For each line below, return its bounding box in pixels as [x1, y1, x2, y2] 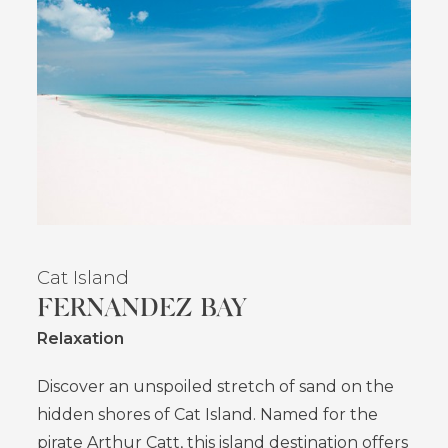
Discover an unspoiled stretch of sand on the [37, 377, 395, 397]
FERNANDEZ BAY [37, 291, 247, 322]
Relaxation [37, 329, 125, 349]
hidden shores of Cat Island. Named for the [37, 405, 379, 425]
